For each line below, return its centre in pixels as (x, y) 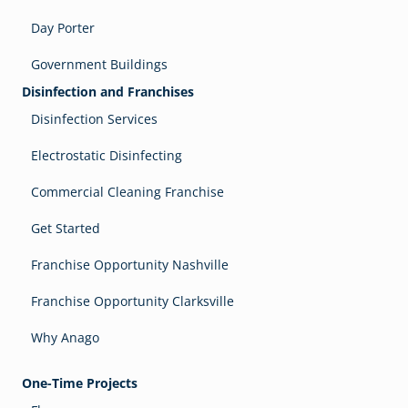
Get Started (66, 229)
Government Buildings (99, 65)
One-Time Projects (80, 383)
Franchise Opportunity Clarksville (133, 301)
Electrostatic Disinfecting (107, 156)
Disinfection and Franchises (108, 92)
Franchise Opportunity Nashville (130, 265)
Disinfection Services (94, 119)
